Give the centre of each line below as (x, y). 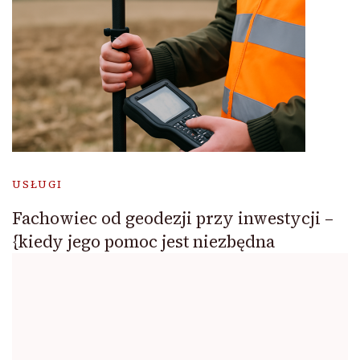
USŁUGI (37, 185)
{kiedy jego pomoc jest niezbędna (143, 242)
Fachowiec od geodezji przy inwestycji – (173, 219)
